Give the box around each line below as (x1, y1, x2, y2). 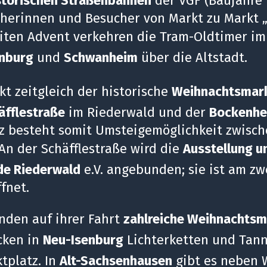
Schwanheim (64, 49, 138, 66)
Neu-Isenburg (43, 231, 123, 248)
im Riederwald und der (65, 104, 209, 120)
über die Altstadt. (138, 49, 251, 66)
